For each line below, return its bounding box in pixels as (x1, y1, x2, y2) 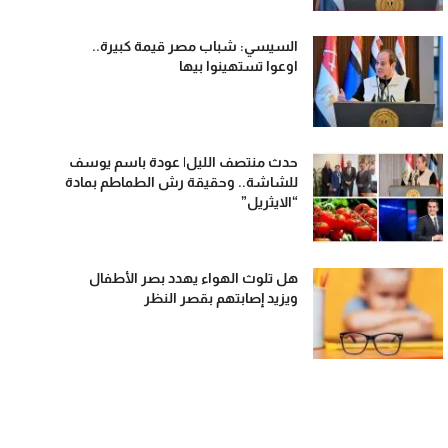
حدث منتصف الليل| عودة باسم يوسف (69, 154, 299, 170)
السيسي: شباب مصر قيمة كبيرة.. (92, 38, 299, 54)
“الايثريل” (241, 194, 299, 210)
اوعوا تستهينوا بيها (179, 58, 299, 74)
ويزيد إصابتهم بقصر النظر (144, 290, 299, 306)
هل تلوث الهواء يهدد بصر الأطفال (89, 270, 299, 286)
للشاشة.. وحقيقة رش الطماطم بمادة (65, 174, 299, 190)
